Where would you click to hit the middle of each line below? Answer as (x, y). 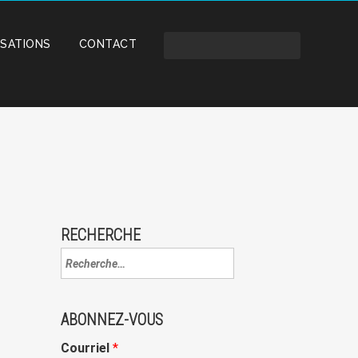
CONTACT (107, 44)
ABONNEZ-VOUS (112, 320)
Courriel (87, 348)
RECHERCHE (101, 235)
